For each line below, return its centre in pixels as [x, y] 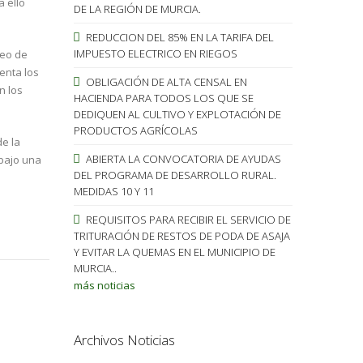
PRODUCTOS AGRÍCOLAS [135, 130]
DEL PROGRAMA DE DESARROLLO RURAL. [175, 175]
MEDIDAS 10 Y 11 [113, 191]
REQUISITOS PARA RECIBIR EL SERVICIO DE [187, 219]
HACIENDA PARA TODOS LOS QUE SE [163, 98]
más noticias [104, 285]
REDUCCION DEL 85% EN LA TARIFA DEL [178, 37]
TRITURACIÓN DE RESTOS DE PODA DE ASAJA [181, 235]
